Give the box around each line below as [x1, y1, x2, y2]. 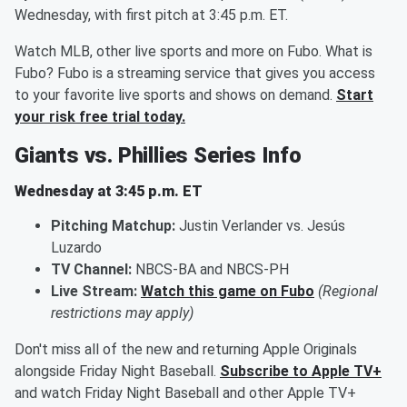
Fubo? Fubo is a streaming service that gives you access [15, 65, 375, 83]
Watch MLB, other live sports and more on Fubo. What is [15, 43, 372, 61]
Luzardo [51, 239, 102, 257]
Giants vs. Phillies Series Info [15, 143, 302, 169]
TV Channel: [51, 261, 132, 279]
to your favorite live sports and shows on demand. [15, 86, 336, 104]
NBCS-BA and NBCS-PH [132, 261, 289, 279]
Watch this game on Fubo [141, 283, 314, 301]
